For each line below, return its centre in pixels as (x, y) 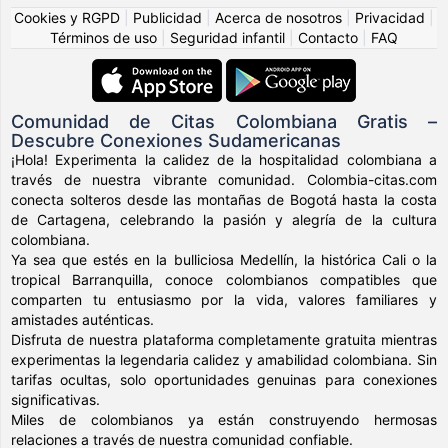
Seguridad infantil (227, 37)
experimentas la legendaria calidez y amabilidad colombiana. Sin (224, 359)
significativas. (56, 399)
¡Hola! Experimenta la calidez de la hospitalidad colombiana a (224, 159)
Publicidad (167, 17)
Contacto (328, 37)
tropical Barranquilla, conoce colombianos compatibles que (224, 279)
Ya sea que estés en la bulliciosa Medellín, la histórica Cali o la (224, 259)
